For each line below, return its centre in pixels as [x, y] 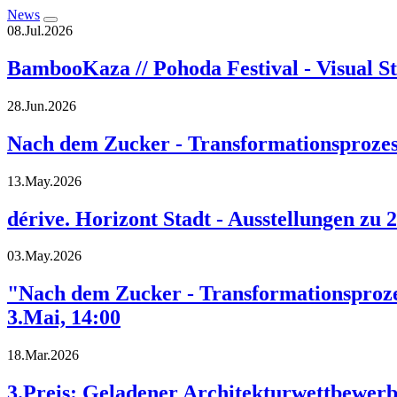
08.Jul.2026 [40, 31]
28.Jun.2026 [42, 105]
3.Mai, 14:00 [64, 318]
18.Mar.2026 [43, 355]
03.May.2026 [44, 256]
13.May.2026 [44, 181]
